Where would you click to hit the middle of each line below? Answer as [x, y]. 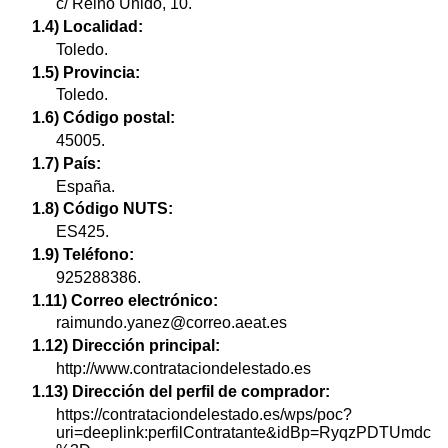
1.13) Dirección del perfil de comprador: [181, 391]
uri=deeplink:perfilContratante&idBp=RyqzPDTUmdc [243, 432]
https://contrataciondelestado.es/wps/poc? [204, 414]
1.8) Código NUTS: [102, 209]
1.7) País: [66, 163]
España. [85, 186]
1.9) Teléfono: [83, 254]
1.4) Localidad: [87, 26]
